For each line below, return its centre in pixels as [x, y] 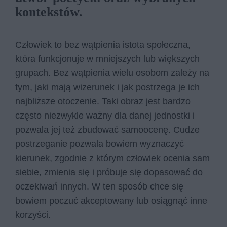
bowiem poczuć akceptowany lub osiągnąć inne [111, 201]
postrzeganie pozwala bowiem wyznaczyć [100, 144]
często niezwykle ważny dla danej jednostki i [105, 116]
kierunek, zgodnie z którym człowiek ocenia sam [112, 158]
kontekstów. [49, 12]
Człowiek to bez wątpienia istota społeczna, [103, 45]
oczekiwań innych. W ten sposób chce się [99, 186]
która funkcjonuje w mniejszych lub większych [107, 59]
